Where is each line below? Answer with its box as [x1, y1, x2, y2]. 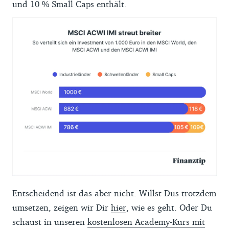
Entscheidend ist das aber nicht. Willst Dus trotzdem [12, 187, 216, 198]
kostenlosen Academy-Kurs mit [87, 216, 205, 227]
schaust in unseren [12, 216, 87, 227]
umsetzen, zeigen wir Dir [12, 201, 111, 213]
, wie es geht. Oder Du [126, 201, 212, 213]
